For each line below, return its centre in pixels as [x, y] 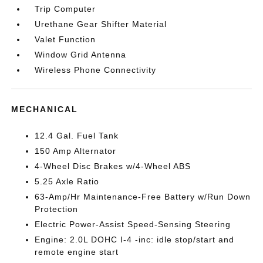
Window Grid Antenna [81, 55]
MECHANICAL [45, 109]
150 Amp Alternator [76, 151]
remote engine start [77, 252]
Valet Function [65, 39]
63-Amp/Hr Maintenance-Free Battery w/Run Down [143, 197]
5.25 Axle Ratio [67, 181]
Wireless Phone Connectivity [96, 70]
